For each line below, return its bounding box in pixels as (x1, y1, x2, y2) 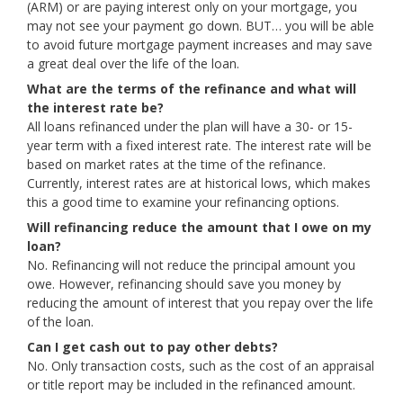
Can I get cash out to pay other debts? (27, 338, 278, 355)
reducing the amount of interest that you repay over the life (27, 294, 373, 311)
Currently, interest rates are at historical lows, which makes (27, 175, 371, 192)
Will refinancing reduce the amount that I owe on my (27, 219, 372, 236)
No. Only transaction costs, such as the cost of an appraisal (27, 357, 374, 374)
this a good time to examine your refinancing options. (27, 193, 339, 210)
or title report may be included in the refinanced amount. (27, 376, 355, 393)
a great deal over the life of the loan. (27, 55, 239, 72)
